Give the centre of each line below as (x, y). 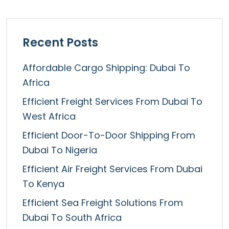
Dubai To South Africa (72, 218)
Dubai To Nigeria (60, 150)
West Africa (49, 117)
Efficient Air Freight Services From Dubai (112, 169)
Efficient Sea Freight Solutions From (103, 203)
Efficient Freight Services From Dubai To (112, 102)
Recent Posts (60, 43)
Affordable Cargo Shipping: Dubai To (106, 68)
